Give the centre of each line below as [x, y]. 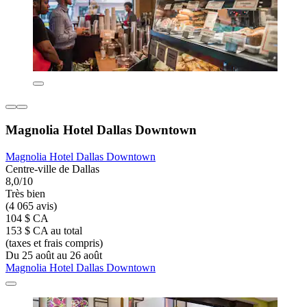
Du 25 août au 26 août [54, 255]
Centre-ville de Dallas [52, 169]
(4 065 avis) [31, 206]
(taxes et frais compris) [54, 243]
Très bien [25, 193]
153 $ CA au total [44, 230]
